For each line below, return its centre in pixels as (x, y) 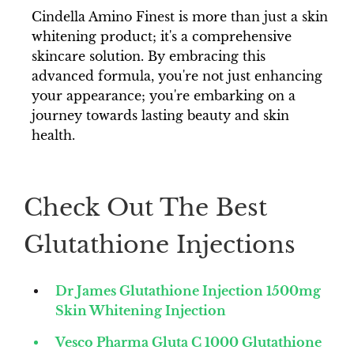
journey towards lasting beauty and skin (160, 116)
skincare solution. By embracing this (149, 56)
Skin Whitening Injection (141, 310)
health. (53, 136)
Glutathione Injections (160, 245)
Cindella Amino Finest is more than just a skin (180, 17)
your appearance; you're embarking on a (164, 96)
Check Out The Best (145, 208)
